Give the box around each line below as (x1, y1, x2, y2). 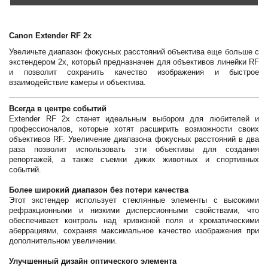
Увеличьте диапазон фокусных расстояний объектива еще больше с (9, 47, 259, 56)
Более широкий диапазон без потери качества (9, 185, 188, 194)
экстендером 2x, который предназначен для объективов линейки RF (9, 57, 259, 66)
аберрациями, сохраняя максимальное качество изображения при (9, 226, 259, 235)
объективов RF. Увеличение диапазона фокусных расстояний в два (9, 135, 259, 144)
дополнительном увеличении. (9, 236, 117, 245)
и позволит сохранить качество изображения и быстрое (9, 68, 259, 77)
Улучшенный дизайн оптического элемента (9, 257, 176, 266)
